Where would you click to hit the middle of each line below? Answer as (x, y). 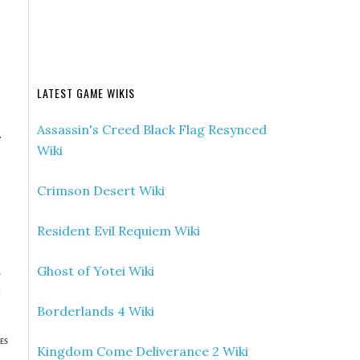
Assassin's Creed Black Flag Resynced (152, 129)
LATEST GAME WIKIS (86, 93)
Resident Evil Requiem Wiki (119, 231)
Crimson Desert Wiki (101, 190)
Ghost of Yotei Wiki (96, 271)
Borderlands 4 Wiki (96, 311)
